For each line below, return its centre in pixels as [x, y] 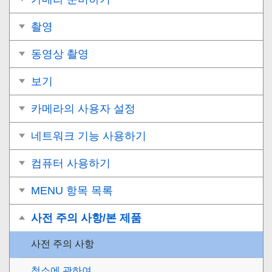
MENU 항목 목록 [72, 190]
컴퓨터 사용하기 [71, 163]
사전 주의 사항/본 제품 [86, 218]
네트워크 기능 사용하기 [89, 136]
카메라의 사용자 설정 [83, 108]
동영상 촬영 [60, 54]
